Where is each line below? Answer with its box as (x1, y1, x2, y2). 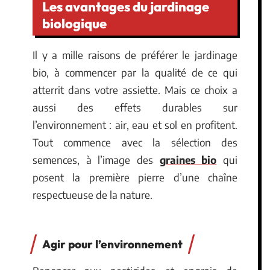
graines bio (159, 153, 217, 166)
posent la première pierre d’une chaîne (33, 171, 237, 184)
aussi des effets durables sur (33, 101, 237, 114)
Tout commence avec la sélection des (33, 136, 237, 149)
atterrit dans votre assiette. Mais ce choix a (33, 83, 237, 96)
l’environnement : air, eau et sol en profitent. (33, 118, 237, 131)
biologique (42, 15, 107, 32)
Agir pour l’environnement (42, 236, 183, 251)
